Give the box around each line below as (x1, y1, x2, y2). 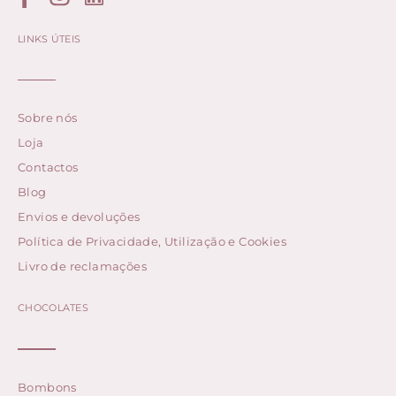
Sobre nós (18, 110, 78, 126)
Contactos (18, 160, 79, 175)
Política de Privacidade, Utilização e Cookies (18, 234, 286, 249)
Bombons (18, 379, 77, 394)
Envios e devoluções (18, 209, 141, 225)
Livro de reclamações (18, 259, 147, 274)
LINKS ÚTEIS (18, 32, 81, 45)
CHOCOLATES (18, 301, 88, 315)
